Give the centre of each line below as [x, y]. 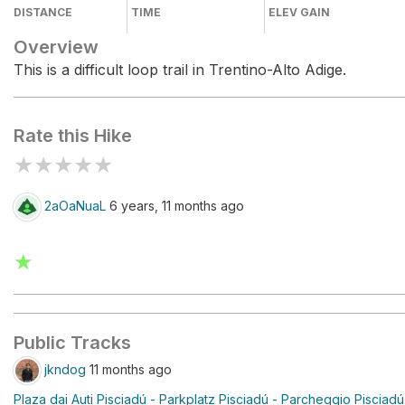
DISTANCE [43, 12]
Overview [56, 47]
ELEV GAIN [300, 12]
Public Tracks [72, 343]
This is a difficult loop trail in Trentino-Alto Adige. [180, 70]
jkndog [65, 369]
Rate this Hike [73, 136]
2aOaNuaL [75, 205]
